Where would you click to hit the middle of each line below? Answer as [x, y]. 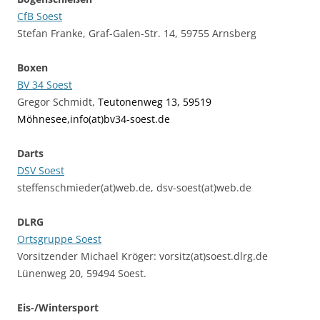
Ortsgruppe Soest [59, 239]
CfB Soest [40, 16]
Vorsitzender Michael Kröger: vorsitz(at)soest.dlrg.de [142, 256]
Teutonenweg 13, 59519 [155, 102]
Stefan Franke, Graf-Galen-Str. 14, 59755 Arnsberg [137, 34]
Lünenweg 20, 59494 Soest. [82, 274]
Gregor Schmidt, [57, 102]
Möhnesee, [44, 119]
